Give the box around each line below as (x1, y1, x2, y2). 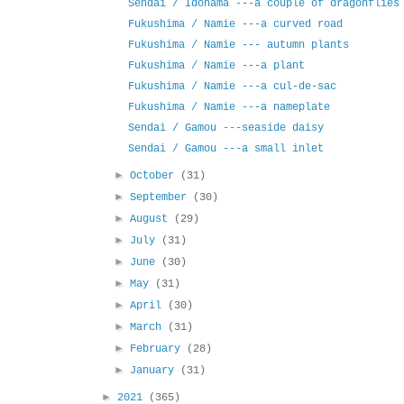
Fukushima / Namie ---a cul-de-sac (127, 80, 336, 94)
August (130, 213, 175, 226)
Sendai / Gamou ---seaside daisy (127, 122, 324, 135)
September (130, 191, 194, 205)
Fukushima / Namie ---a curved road (127, 18, 343, 32)
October (130, 170, 181, 183)
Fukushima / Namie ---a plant (127, 60, 305, 73)
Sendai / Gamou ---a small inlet (127, 142, 324, 156)
